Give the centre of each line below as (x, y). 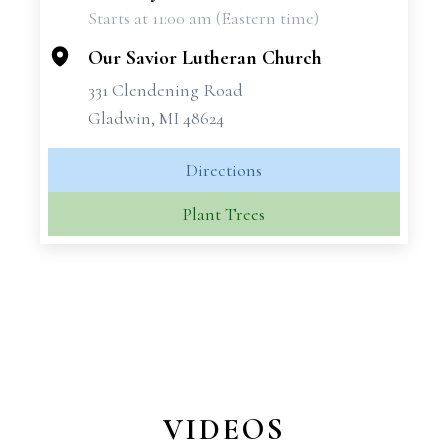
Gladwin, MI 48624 (156, 118)
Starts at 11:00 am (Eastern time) (203, 18)
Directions (224, 170)
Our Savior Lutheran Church (205, 58)
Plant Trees (224, 214)
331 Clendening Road (165, 90)
